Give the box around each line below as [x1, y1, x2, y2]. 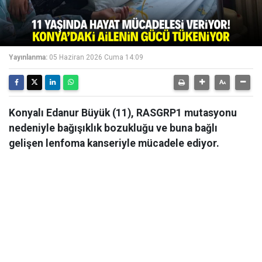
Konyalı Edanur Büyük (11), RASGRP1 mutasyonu [9, 107, 237, 119]
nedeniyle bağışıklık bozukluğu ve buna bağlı [9, 122, 218, 134]
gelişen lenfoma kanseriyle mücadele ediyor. [9, 137, 219, 149]
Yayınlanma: [9, 53, 47, 61]
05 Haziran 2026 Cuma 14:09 [49, 53, 143, 61]
